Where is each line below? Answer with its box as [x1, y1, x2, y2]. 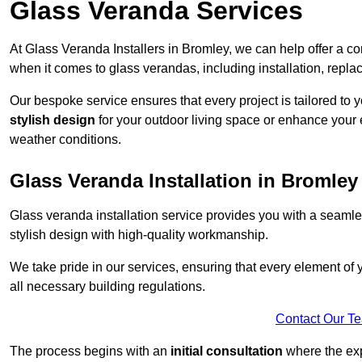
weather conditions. [10, 133, 121, 147]
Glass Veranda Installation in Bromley [10, 170, 358, 192]
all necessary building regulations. [10, 280, 205, 294]
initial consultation [170, 344, 283, 359]
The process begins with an [10, 344, 170, 359]
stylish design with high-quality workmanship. [10, 228, 268, 242]
